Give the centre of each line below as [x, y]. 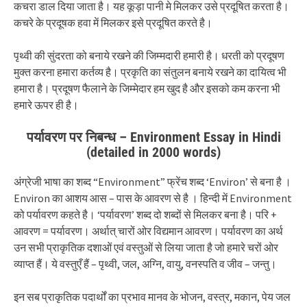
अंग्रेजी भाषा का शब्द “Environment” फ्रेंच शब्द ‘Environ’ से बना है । [152, 182]
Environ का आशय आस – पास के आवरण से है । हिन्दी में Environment [153, 198]
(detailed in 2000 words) [153, 152]
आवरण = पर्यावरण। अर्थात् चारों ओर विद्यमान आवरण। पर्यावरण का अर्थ [148, 231]
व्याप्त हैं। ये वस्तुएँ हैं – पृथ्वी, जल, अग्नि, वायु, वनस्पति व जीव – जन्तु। [145, 264]
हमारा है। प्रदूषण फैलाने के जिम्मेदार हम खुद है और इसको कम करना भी [147, 88]
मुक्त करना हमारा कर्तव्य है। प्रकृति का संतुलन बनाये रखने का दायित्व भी [150, 72]
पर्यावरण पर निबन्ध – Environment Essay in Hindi [153, 137]
